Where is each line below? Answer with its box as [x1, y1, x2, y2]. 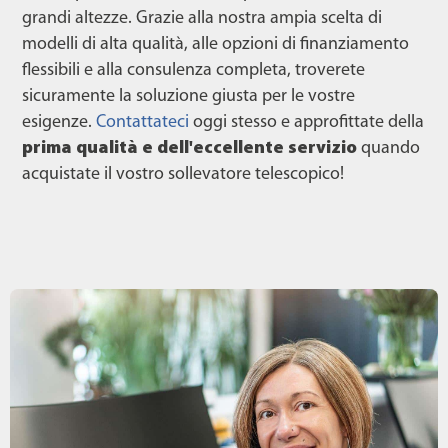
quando [357, 139, 420, 159]
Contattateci [96, 113, 189, 133]
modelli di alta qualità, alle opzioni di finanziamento [22, 35, 409, 55]
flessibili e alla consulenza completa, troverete [22, 61, 365, 81]
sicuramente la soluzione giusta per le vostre [22, 87, 355, 107]
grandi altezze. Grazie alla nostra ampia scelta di [22, 9, 382, 29]
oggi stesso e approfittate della [189, 113, 424, 133]
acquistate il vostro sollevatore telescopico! [22, 165, 344, 185]
